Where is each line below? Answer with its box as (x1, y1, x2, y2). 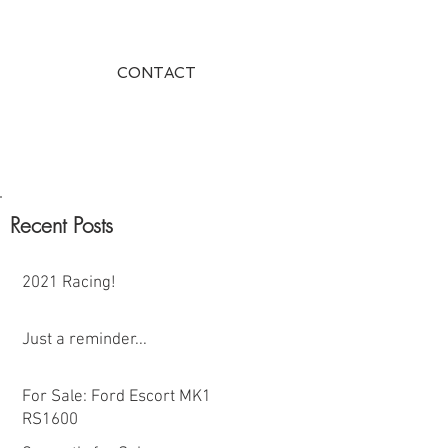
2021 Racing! (22, 273, 116, 293)
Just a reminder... (22, 330, 147, 350)
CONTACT (116, 64, 196, 82)
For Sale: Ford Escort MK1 (22, 387, 211, 407)
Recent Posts (10, 212, 113, 239)
